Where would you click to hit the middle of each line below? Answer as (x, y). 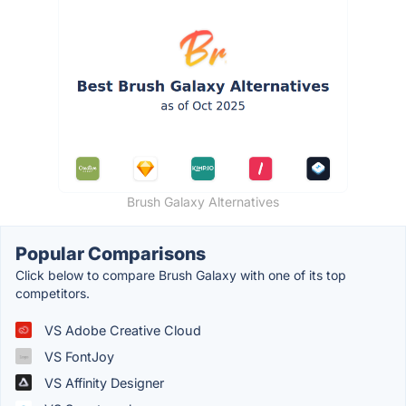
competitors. (53, 293)
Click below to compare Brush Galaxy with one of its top (181, 275)
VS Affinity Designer (102, 382)
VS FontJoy (77, 356)
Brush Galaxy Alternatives (203, 201)
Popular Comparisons (111, 253)
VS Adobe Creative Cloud (121, 330)
